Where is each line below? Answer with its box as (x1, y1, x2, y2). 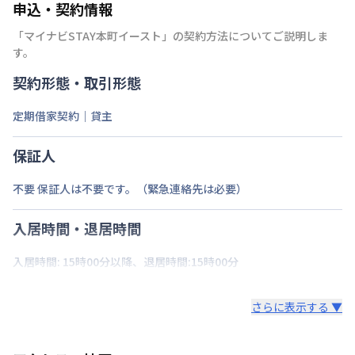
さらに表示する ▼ (251, 298, 342, 315)
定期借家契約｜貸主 (13, 107, 113, 124)
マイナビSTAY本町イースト (24, 27, 162, 44)
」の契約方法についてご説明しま (162, 27, 328, 44)
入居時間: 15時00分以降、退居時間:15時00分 (13, 253, 239, 269)
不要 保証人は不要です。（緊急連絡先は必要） (13, 180, 247, 197)
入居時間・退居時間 (13, 217, 141, 239)
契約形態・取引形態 (13, 71, 141, 93)
